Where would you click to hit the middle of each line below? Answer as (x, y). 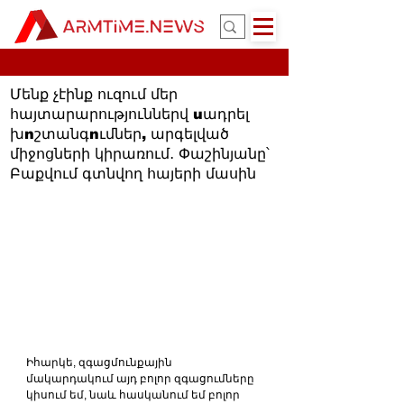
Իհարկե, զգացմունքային (101, 362)
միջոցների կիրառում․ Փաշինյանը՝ (140, 154)
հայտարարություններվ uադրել (129, 114)
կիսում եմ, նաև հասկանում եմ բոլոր (134, 395)
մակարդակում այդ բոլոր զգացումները (142, 378)
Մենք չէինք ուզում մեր (94, 94)
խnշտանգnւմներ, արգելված (119, 134)
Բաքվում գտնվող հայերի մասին (133, 174)
